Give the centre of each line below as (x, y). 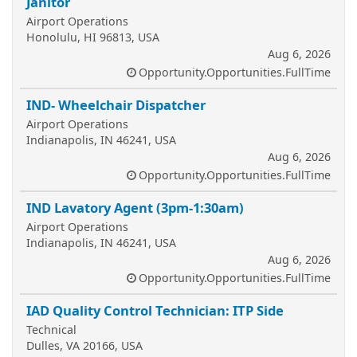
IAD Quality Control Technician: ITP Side (155, 310)
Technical (51, 330)
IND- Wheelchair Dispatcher (116, 105)
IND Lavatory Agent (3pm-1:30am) (135, 208)
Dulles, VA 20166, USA (84, 345)
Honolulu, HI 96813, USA (93, 37)
